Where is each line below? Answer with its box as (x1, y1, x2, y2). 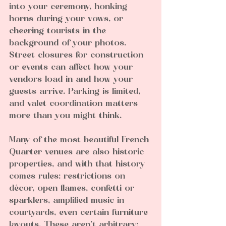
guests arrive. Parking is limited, (9, 88, 143, 96)
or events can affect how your (9, 64, 136, 72)
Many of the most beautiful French (9, 136, 152, 145)
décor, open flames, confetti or (9, 185, 137, 193)
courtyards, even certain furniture (9, 209, 151, 217)
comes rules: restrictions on (9, 173, 128, 181)
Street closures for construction (9, 51, 146, 60)
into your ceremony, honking (9, 3, 130, 12)
